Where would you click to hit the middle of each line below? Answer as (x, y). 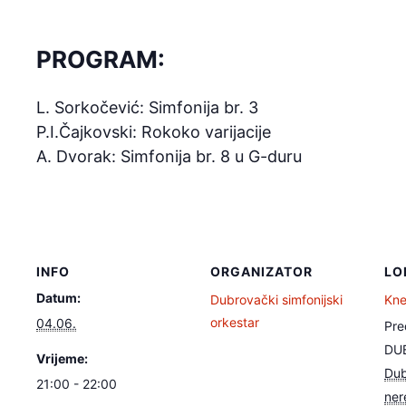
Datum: (58, 297)
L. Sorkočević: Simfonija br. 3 (147, 107)
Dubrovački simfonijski (276, 299)
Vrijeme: (62, 358)
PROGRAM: (101, 60)
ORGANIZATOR (261, 271)
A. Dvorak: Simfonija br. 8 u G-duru (169, 156)
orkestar (235, 322)
